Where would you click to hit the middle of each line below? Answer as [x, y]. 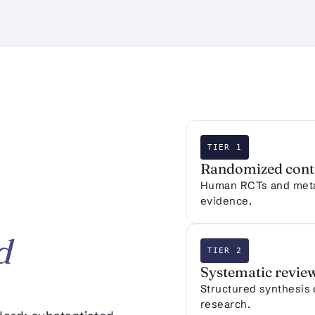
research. [226, 304]
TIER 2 [225, 251]
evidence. [226, 201]
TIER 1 [225, 148]
